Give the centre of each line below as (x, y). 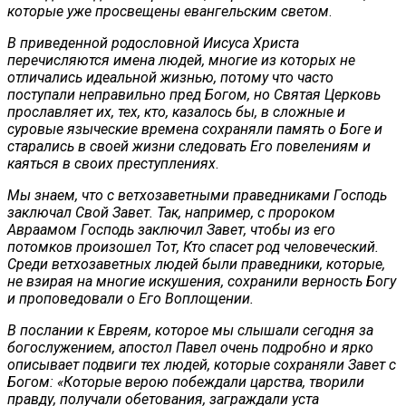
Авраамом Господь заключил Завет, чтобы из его (171, 229)
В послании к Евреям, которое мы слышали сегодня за (190, 330)
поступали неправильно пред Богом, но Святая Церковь (194, 94)
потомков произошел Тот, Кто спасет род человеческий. (193, 246)
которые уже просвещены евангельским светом (168, 11)
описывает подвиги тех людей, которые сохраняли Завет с (202, 364)
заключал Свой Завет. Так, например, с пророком (171, 212)
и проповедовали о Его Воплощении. (130, 298)
